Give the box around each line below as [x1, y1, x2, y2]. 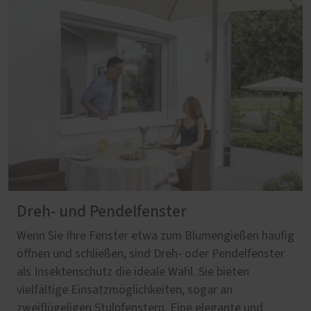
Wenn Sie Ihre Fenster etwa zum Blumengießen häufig [17, 230, 294, 243]
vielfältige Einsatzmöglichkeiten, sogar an [17, 284, 233, 297]
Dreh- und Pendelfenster [17, 203, 187, 221]
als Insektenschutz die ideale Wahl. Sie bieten [17, 266, 249, 279]
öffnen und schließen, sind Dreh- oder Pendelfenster [17, 248, 285, 261]
